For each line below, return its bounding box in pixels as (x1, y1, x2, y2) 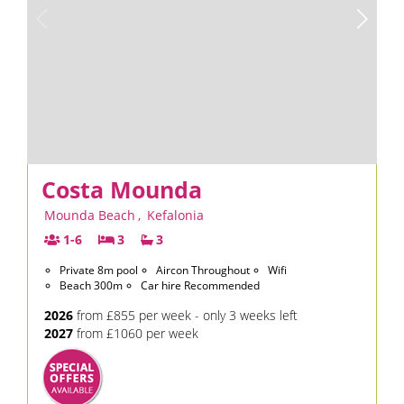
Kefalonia (147, 207, 204, 224)
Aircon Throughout (156, 262, 250, 278)
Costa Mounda (41, 174, 202, 205)
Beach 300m (60, 278, 123, 293)
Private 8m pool (60, 262, 138, 278)
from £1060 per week (73, 325, 198, 342)
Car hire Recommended (141, 278, 260, 293)
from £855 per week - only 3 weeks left (73, 307, 298, 324)
